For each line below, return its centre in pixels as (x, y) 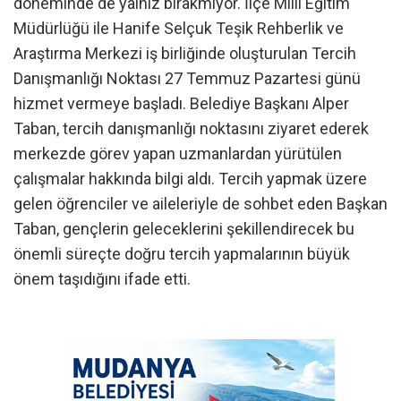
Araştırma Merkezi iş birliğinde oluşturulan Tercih (185, 53)
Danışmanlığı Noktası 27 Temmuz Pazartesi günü (187, 78)
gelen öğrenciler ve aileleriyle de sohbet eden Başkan (200, 203)
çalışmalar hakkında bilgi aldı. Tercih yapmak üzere (190, 178)
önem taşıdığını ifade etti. (102, 278)
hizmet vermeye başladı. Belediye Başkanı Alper (181, 103)
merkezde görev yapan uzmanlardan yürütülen (178, 153)
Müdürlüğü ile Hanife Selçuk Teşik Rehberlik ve (179, 28)
